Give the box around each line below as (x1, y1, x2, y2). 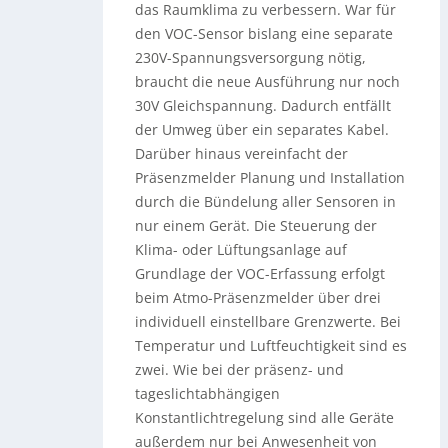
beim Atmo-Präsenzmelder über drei (135, 287, 382, 307)
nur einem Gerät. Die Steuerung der (135, 215, 378, 235)
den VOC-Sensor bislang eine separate (135, 23, 394, 43)
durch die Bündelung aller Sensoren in (135, 191, 397, 211)
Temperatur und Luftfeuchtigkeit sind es (135, 335, 408, 355)
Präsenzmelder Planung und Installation (135, 167, 406, 187)
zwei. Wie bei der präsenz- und (135, 359, 345, 379)
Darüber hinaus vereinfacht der (135, 143, 349, 163)
